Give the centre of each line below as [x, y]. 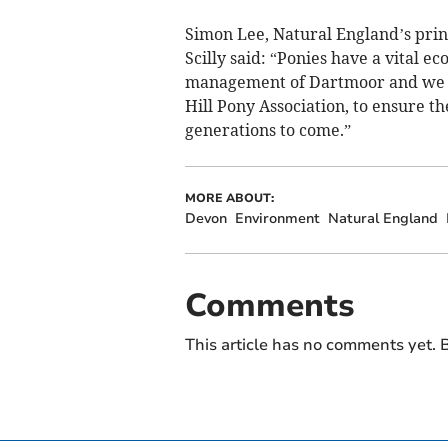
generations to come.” [267, 129]
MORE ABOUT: [229, 197]
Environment [277, 218]
